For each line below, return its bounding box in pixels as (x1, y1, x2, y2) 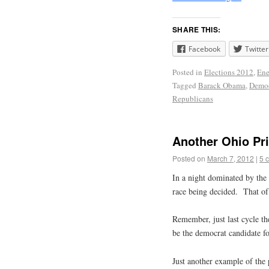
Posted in (172, 67, 202, 78)
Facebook (189, 44, 220, 55)
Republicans (172, 93, 213, 104)
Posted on (172, 153, 205, 163)
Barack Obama (198, 80, 246, 91)
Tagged (172, 80, 196, 91)
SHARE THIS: (172, 24, 221, 35)
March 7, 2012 (207, 153, 254, 163)
